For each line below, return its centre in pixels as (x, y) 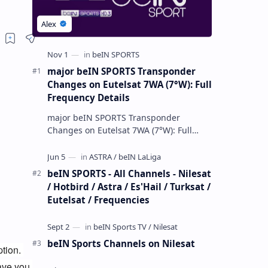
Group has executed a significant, (61, 155)
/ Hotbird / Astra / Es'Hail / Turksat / (129, 186)
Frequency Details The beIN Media (116, 142)
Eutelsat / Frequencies (98, 200)
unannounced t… (81, 167)
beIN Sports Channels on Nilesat (121, 243)
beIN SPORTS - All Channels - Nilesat (129, 173)
